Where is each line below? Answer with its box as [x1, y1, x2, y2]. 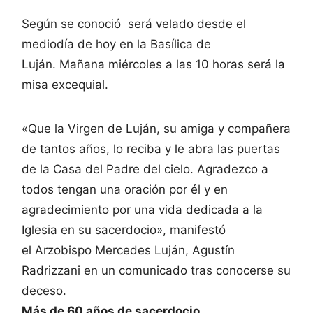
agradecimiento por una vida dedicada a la [22, 202, 263, 217]
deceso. [22, 283, 66, 298]
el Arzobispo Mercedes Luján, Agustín [22, 242, 235, 257]
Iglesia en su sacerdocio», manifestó [22, 222, 226, 237]
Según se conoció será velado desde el [22, 16, 246, 31]
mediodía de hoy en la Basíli [22, 36, 180, 51]
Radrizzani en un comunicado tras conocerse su [22, 263, 291, 277]
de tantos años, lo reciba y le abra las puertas [22, 141, 280, 156]
